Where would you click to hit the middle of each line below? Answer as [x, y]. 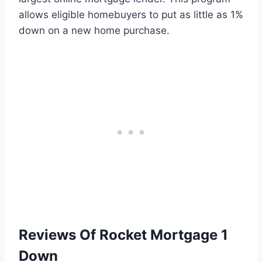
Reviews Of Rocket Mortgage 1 [123, 235]
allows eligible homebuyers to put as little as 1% [131, 15]
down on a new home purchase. [94, 31]
